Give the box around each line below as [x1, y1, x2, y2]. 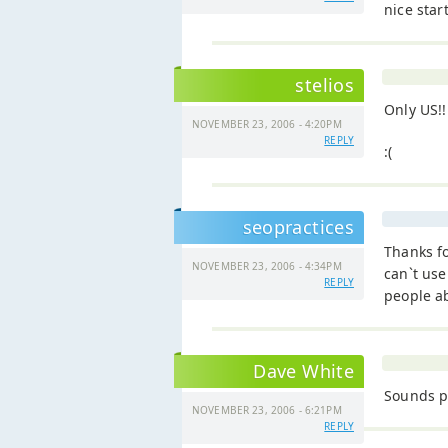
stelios [295, 73, 354, 97]
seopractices [242, 215, 354, 239]
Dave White [253, 359, 354, 383]
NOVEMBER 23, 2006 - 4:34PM [192, 259, 342, 273]
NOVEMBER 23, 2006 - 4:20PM [192, 117, 342, 131]
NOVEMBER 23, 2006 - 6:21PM [192, 403, 342, 417]
